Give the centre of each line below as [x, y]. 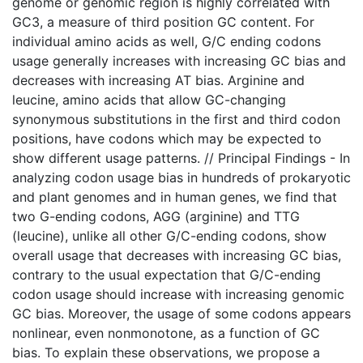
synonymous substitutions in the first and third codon [176, 119]
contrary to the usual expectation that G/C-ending [167, 274]
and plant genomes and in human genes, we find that [175, 196]
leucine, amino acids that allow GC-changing [149, 99]
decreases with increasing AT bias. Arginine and [158, 80]
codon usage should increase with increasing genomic [178, 294]
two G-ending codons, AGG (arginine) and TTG [156, 216]
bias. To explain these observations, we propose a [166, 352]
